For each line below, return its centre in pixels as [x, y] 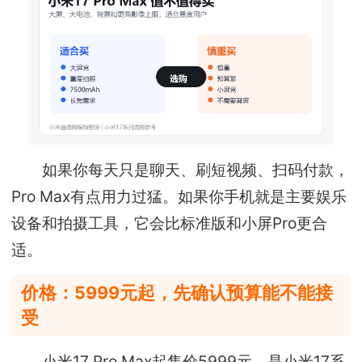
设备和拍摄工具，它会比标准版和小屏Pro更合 [170, 223]
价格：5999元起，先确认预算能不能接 [177, 293]
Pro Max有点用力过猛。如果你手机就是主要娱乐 [179, 196]
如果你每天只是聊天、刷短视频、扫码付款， [181, 169]
